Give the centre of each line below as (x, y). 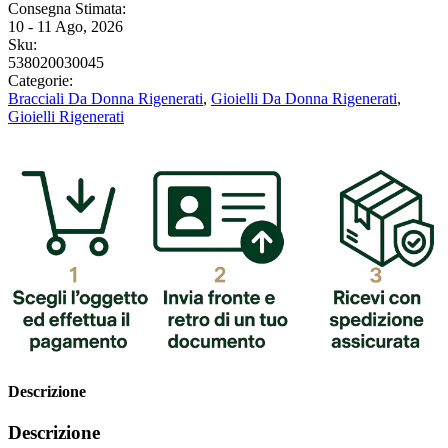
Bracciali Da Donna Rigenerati (105, 98)
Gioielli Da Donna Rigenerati (304, 98)
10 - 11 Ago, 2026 (65, 26)
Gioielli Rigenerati (66, 116)
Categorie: (40, 80)
